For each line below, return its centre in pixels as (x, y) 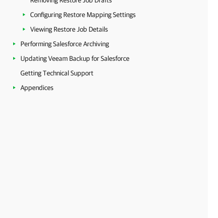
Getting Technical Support (57, 73)
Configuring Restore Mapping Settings (83, 15)
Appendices (37, 88)
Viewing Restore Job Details (69, 29)
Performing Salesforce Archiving (65, 44)
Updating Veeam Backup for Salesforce (75, 58)
